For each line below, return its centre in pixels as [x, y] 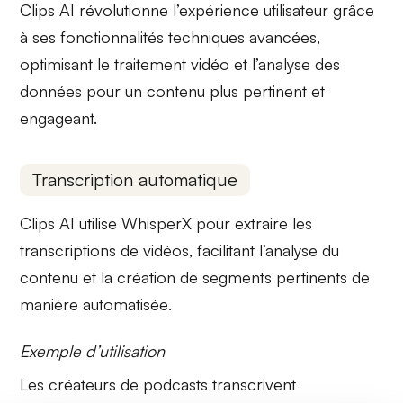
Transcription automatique [135, 180]
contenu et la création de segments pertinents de [195, 278]
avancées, [283, 36]
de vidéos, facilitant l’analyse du [228, 251]
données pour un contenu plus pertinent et [173, 90]
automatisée [126, 304]
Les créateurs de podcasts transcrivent [158, 385]
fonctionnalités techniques [153, 36]
